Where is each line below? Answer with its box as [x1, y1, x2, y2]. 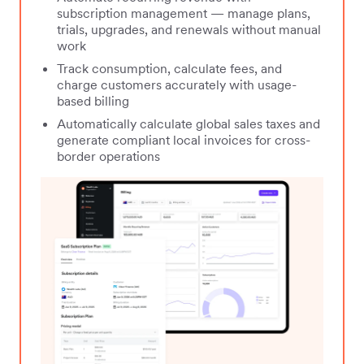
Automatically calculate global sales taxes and [57, 115, 320, 132]
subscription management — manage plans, [57, 4, 310, 21]
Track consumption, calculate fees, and [57, 59, 282, 76]
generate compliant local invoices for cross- [57, 131, 310, 148]
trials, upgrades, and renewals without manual [57, 20, 321, 37]
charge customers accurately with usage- [57, 76, 297, 93]
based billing [57, 92, 129, 109]
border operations [57, 147, 160, 164]
